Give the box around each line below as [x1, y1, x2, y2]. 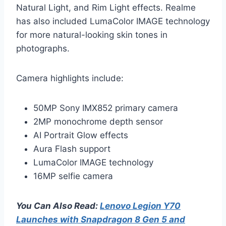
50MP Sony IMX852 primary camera [33, 102, 178, 113]
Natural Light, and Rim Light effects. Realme [16, 2, 196, 13]
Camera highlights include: [16, 73, 124, 83]
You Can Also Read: [16, 200, 100, 211]
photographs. [16, 43, 70, 53]
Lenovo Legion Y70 [100, 200, 181, 211]
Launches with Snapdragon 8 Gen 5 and [16, 214, 185, 224]
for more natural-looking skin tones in [16, 29, 167, 40]
